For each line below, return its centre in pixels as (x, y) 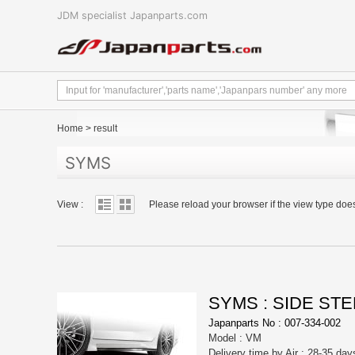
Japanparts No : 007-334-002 (275, 323)
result (105, 129)
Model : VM (235, 338)
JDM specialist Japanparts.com (132, 15)
